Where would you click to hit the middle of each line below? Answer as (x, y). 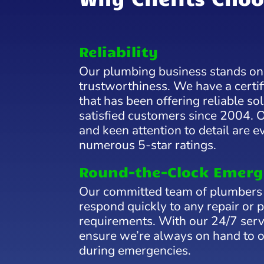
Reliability (119, 52)
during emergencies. (135, 251)
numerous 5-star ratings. (148, 145)
